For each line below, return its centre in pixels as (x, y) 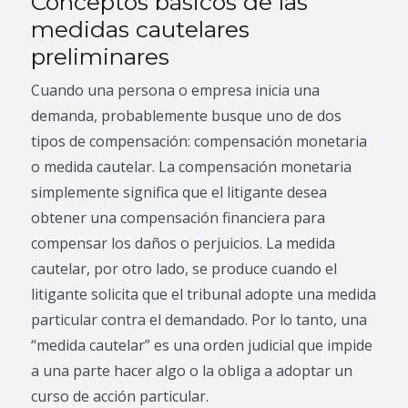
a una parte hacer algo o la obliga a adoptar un (192, 371)
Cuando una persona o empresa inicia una (176, 90)
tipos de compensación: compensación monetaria (199, 141)
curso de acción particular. (120, 396)
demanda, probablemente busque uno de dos (187, 116)
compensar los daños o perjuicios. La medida (184, 243)
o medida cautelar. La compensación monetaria (192, 167)
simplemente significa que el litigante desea (179, 192)
